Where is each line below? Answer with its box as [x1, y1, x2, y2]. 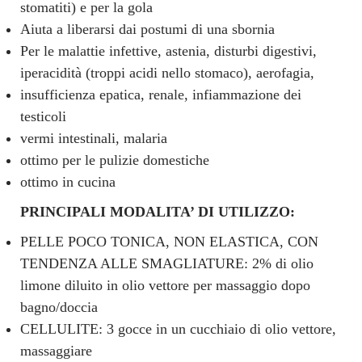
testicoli [20, 107, 66, 124]
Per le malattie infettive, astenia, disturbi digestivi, [20, 42, 317, 59]
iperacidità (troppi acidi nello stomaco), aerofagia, [20, 64, 314, 81]
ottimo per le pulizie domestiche [20, 151, 209, 168]
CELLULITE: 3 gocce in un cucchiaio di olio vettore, [20, 320, 336, 337]
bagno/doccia [20, 298, 98, 315]
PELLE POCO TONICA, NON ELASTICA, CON [20, 233, 318, 250]
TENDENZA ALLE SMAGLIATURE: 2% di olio [20, 255, 314, 271]
